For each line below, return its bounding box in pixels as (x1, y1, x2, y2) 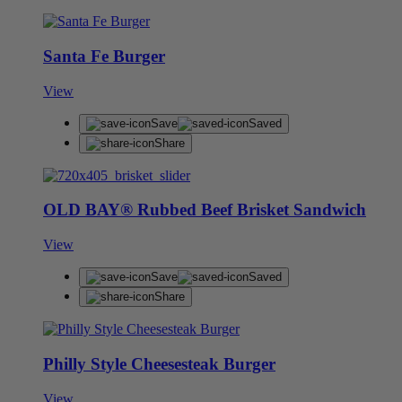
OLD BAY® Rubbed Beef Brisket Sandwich (43, 200, 366, 220)
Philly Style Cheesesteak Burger (43, 354, 275, 373)
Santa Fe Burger (43, 46, 165, 66)
